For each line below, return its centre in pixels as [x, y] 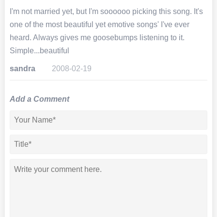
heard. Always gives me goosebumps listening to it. [97, 37]
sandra [23, 68]
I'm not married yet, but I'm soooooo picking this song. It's [106, 11]
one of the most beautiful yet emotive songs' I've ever [100, 24]
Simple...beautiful [39, 50]
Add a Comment [39, 99]
